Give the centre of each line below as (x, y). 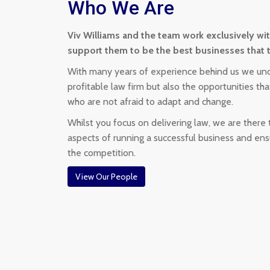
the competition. (102, 153)
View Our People (106, 177)
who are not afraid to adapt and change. (150, 102)
